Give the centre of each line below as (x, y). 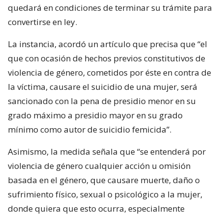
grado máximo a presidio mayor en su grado (95, 115)
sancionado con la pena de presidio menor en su (102, 101)
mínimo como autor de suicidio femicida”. (90, 129)
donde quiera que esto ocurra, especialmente (96, 208)
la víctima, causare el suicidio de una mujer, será (103, 86)
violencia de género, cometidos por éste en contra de (110, 72)
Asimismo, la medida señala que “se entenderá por (107, 151)
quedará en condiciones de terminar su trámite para (110, 7)
